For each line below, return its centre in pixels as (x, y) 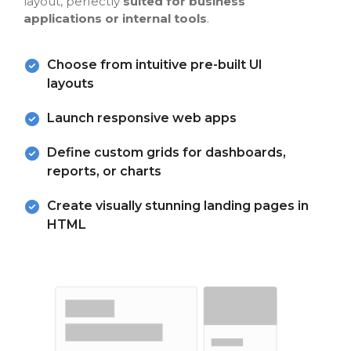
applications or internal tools (115, 18)
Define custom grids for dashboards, (166, 152)
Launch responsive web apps (141, 118)
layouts (70, 83)
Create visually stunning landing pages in (177, 205)
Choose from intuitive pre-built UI (154, 64)
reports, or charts (104, 171)
